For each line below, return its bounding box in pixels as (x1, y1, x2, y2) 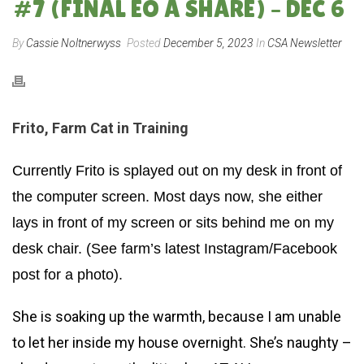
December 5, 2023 (163, 37, 253, 50)
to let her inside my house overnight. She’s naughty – (12, 334, 352, 351)
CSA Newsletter (267, 37, 342, 50)
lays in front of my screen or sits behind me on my (12, 214, 334, 231)
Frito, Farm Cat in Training (12, 119, 188, 136)
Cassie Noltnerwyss (26, 37, 121, 50)
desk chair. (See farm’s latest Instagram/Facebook (12, 240, 337, 257)
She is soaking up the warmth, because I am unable (12, 308, 341, 325)
